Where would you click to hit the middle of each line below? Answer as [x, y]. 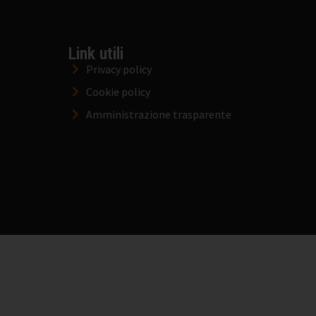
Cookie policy [118, 92]
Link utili [96, 54]
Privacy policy [119, 69]
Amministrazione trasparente [159, 115]
